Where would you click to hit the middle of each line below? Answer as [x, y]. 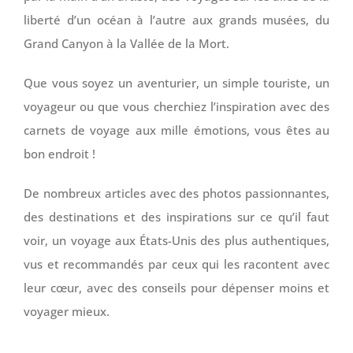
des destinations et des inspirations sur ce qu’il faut [176, 217]
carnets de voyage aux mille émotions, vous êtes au [176, 130]
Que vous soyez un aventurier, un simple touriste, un [176, 83]
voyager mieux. [67, 311]
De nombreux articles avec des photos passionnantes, [176, 193]
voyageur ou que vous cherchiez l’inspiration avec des [176, 106]
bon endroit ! [59, 154]
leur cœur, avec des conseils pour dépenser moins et [176, 288]
